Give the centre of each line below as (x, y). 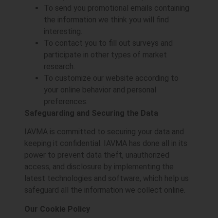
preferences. (66, 101)
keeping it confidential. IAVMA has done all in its (106, 144)
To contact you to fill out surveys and (108, 43)
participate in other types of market (105, 54)
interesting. (63, 31)
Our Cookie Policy (57, 209)
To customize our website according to (111, 78)
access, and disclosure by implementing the (99, 167)
